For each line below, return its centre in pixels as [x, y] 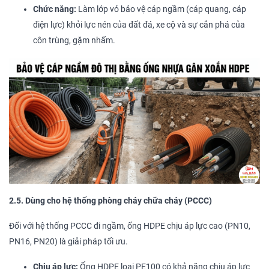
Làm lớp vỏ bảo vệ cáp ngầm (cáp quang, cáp [161, 10]
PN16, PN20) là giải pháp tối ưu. [68, 242]
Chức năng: [55, 10]
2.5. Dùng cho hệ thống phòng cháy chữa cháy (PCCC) [110, 201]
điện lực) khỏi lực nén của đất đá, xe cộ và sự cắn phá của [139, 25]
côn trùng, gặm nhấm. [74, 41]
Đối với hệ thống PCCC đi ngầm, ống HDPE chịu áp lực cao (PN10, [130, 226]
